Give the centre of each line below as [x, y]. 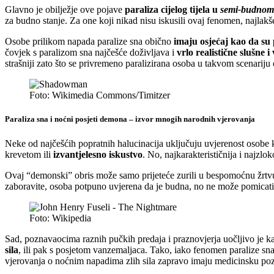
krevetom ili [29, 154]
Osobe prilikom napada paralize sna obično [89, 42]
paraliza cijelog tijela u [172, 10]
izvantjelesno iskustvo [98, 154]
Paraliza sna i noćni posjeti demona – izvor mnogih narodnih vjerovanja [130, 119]
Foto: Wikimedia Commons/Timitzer [100, 95]
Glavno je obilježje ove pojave [65, 10]
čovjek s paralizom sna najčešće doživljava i [91, 53]
